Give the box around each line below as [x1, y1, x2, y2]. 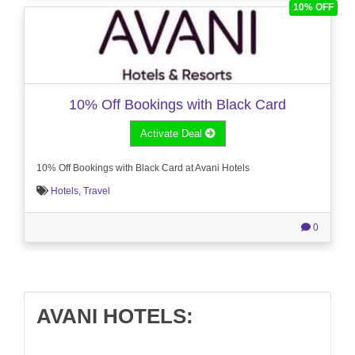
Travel [83, 185, 110, 197]
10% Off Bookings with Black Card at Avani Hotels [36, 162, 250, 174]
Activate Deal [139, 128, 205, 140]
